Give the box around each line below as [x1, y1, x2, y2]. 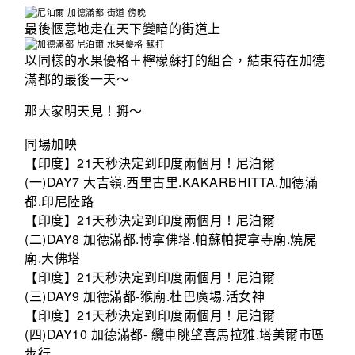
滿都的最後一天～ [25, 72, 130, 86]
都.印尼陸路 [25, 191, 94, 210]
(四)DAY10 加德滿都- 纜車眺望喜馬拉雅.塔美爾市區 [25, 324, 325, 343]
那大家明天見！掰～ [25, 104, 143, 118]
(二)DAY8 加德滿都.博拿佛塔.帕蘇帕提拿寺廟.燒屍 [25, 229, 317, 248]
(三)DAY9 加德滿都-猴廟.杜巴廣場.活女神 [25, 286, 265, 305]
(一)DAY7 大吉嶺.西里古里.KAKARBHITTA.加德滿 [25, 172, 319, 191]
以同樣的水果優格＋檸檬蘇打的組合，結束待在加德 [25, 53, 326, 67]
